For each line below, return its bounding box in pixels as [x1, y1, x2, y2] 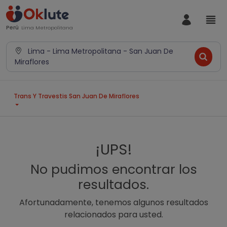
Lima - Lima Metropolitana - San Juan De [26, 46, 173, 56]
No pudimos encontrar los [30, 161, 197, 178]
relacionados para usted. [64, 209, 163, 220]
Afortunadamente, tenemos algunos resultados [19, 197, 208, 208]
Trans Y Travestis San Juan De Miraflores [14, 92, 139, 100]
